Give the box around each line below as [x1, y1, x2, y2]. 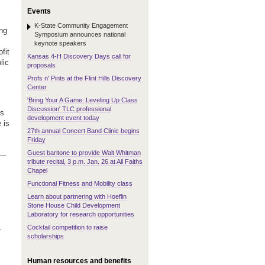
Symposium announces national [34, 31, 125, 38]
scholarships [27, 232, 64, 240]
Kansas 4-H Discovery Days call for [27, 53, 131, 60]
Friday [27, 136, 46, 143]
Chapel [27, 167, 47, 174]
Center [27, 83, 47, 91]
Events [27, 7, 51, 15]
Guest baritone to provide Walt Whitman [27, 149, 141, 156]
